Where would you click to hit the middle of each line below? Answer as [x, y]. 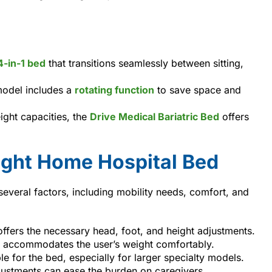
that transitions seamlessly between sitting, [144, 63]
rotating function [114, 90]
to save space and [198, 90]
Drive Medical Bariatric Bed [155, 116]
